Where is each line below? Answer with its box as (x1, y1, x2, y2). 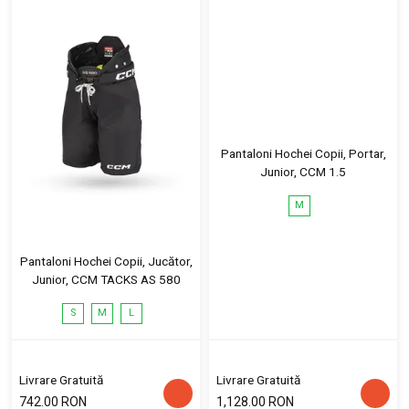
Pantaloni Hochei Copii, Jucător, (19, 254, 193, 268)
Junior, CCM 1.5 (260, 164, 346, 179)
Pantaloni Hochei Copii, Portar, (220, 146, 386, 161)
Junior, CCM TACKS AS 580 (31, 272, 181, 287)
